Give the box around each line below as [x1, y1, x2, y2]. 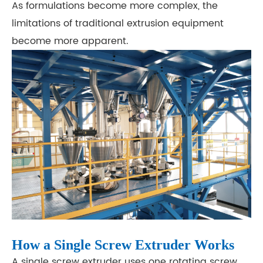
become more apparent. [12, 33, 129, 49]
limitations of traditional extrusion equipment [12, 16, 224, 31]
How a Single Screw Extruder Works [12, 237, 234, 252]
